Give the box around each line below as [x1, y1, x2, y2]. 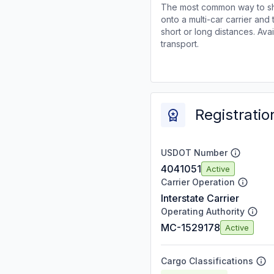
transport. [161, 39, 199, 49]
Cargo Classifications [161, 256, 253, 266]
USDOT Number [161, 147, 228, 158]
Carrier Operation [161, 177, 235, 187]
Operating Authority [161, 206, 245, 217]
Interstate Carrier [161, 192, 239, 204]
